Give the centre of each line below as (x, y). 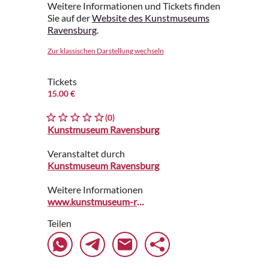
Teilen (59, 223)
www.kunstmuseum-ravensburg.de (141, 201)
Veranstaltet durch (86, 153)
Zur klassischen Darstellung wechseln (106, 51)
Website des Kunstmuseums (151, 18)
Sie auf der (70, 18)
